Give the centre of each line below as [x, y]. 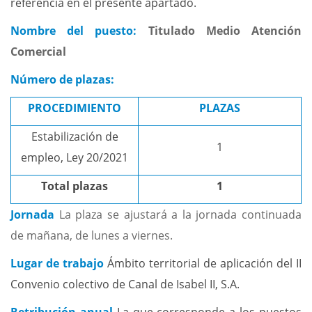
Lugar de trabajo [59, 263]
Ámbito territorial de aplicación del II [204, 263]
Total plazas [75, 186]
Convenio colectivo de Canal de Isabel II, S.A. [125, 284]
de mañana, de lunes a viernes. [92, 235]
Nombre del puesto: [79, 31]
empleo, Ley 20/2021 [75, 157]
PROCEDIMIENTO [75, 108]
